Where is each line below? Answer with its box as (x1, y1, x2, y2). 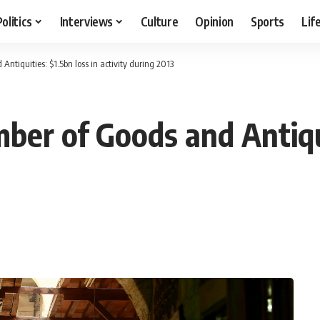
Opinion (195, 13, 234, 29)
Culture (140, 13, 179, 29)
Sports (251, 13, 285, 29)
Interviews (59, 13, 114, 29)
